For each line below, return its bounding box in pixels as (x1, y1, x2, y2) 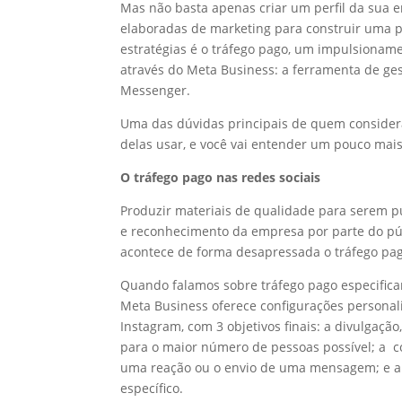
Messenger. (120, 81, 195, 99)
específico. (120, 379, 188, 397)
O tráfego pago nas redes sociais (120, 168, 321, 186)
